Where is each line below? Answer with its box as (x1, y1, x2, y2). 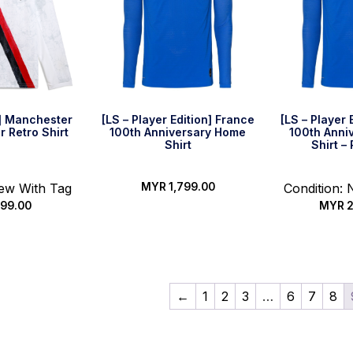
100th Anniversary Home (110, 125, 247, 139)
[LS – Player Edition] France (101, 113, 255, 127)
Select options (135, 214, 221, 231)
